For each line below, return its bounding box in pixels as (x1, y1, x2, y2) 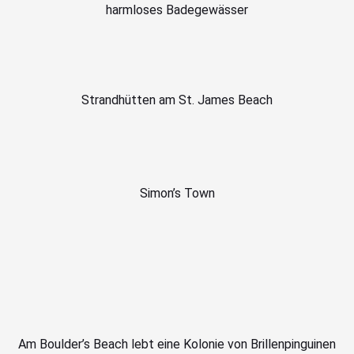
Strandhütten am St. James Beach (81, 92, 273, 108)
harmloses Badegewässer (106, 2, 248, 18)
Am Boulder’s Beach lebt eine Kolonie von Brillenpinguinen (18, 336, 336, 352)
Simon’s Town (139, 185, 215, 201)
